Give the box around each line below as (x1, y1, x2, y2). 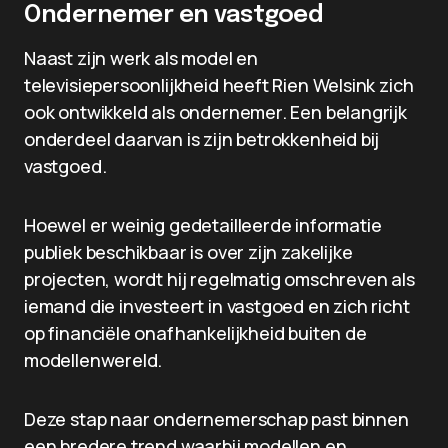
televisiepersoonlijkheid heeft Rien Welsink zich (24, 73, 414, 97)
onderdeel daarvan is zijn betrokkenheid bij (24, 127, 380, 151)
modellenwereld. (24, 348, 163, 372)
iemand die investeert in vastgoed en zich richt (24, 294, 410, 318)
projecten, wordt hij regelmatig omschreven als (24, 267, 415, 291)
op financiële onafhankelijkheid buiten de (24, 321, 367, 345)
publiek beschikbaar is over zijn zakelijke (24, 240, 353, 264)
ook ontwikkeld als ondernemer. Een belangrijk (24, 100, 407, 124)
